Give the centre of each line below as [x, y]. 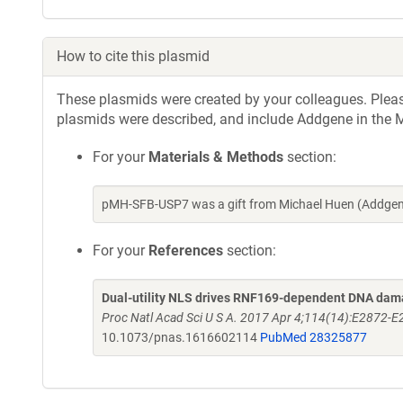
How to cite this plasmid [133, 56]
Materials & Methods [216, 157]
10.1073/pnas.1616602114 [181, 337]
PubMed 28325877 [313, 337]
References [186, 251]
